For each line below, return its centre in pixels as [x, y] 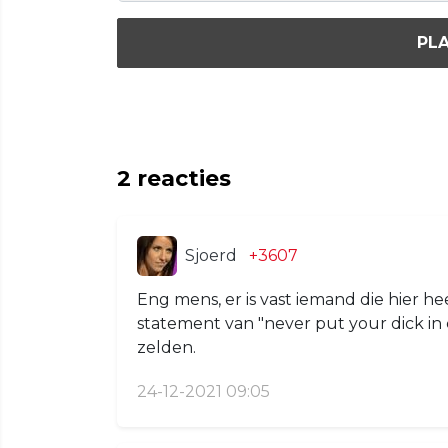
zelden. [166, 347]
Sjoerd [211, 255]
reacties [181, 178]
